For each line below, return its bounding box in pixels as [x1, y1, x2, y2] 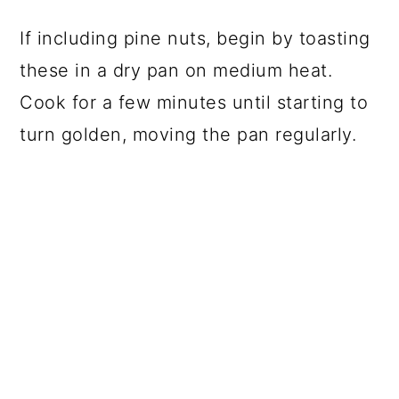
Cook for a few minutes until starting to [20, 91, 369, 113]
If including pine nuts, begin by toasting [20, 27, 370, 49]
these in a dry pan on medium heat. [20, 59, 333, 81]
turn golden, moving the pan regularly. [20, 123, 357, 145]
